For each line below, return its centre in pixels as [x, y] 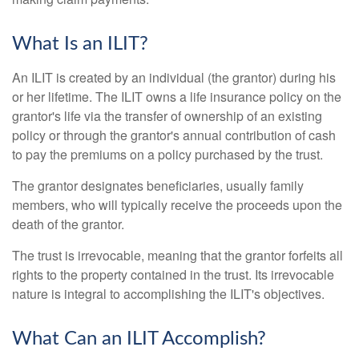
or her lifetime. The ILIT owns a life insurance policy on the [177, 97]
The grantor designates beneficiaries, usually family [158, 186]
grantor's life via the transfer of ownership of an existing [167, 116]
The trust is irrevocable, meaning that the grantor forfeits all [177, 255]
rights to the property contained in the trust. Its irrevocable [173, 274]
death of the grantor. [68, 224]
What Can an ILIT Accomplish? [139, 339]
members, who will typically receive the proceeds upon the [177, 205]
